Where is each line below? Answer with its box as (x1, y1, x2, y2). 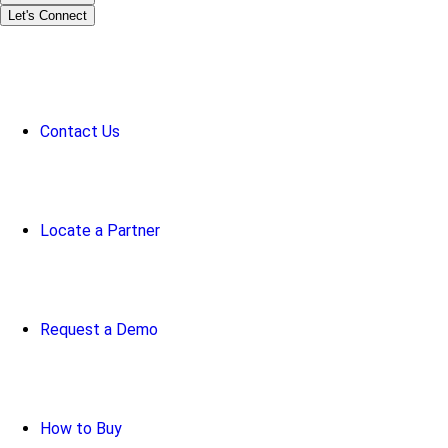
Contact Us (40, 122, 120, 142)
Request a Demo (40, 320, 158, 340)
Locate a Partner (40, 221, 160, 241)
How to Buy (40, 419, 122, 439)
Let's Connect (8, 8, 87, 24)
